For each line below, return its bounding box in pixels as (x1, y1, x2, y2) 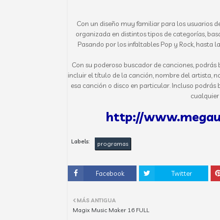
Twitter (171, 169, 192, 177)
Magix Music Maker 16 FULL (73, 206, 149, 214)
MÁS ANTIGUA (77, 197, 116, 204)
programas (97, 140, 128, 147)
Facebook (96, 169, 125, 177)
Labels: (71, 137, 90, 145)
